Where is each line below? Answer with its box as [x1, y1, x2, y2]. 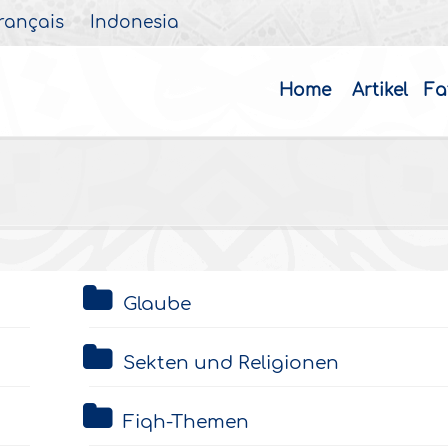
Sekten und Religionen [122, 353, 339, 373]
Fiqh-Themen [122, 412, 249, 432]
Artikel [352, 81, 409, 100]
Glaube [122, 294, 191, 314]
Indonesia [90, 14, 180, 32]
